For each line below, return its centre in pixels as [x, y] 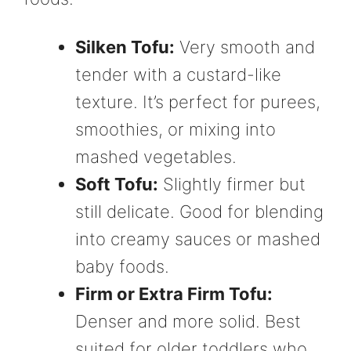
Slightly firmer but [232, 184]
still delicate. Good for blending [199, 211]
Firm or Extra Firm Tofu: [174, 293]
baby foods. [122, 266]
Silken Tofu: [125, 47]
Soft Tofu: [117, 184]
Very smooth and [245, 47]
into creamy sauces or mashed [198, 239]
